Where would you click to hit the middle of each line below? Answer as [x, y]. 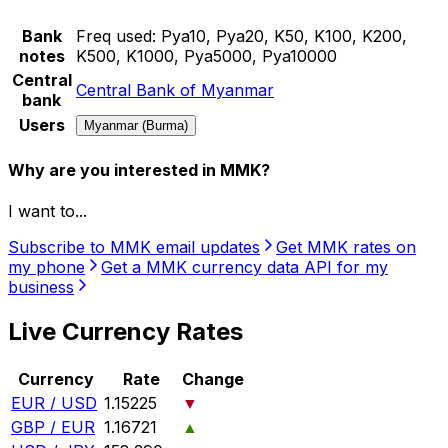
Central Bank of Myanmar [175, 89]
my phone [46, 267]
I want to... [47, 211]
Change [213, 379]
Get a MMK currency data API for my [244, 267]
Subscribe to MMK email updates [134, 247]
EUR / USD [54, 403]
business [41, 287]
